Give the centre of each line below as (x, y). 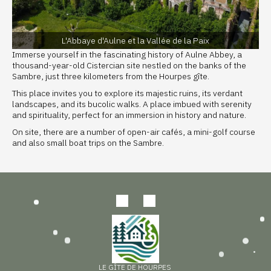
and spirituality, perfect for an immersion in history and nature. (129, 115)
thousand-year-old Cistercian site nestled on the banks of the (129, 65)
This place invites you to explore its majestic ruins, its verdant (127, 93)
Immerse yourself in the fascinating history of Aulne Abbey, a (127, 54)
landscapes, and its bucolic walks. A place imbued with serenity (132, 104)
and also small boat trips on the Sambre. (88, 142)
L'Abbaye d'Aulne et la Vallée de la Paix (135, 40)
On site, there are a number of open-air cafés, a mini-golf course (134, 132)
